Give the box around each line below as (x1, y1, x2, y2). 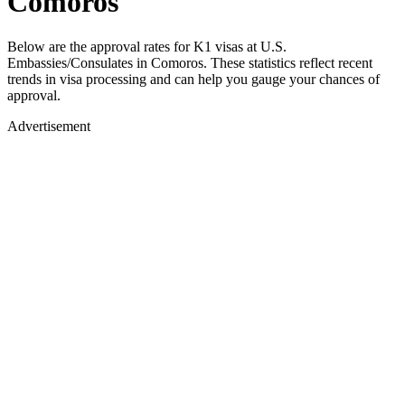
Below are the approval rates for (7, 38, 193, 54)
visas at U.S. (212, 38, 287, 54)
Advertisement (7, 118, 90, 134)
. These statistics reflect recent (203, 54, 372, 71)
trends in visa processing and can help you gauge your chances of (7, 71, 380, 87)
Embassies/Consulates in (7, 54, 151, 71)
